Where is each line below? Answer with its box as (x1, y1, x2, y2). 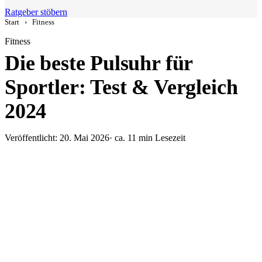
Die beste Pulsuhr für (5, 51, 193, 75)
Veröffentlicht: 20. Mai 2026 (5, 133, 109, 143)
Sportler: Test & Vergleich (5, 75, 238, 99)
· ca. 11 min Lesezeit (109, 133, 185, 143)
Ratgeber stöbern (5, 7, 67, 17)
